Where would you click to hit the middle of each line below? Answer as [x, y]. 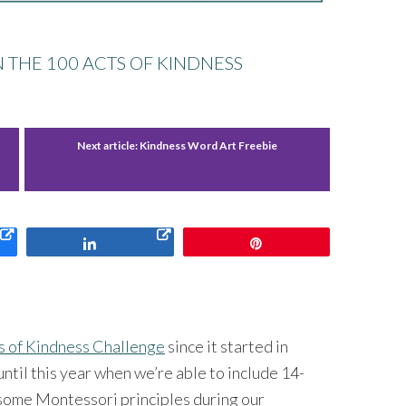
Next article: [109, 145]
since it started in [227, 346]
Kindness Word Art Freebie [209, 145]
